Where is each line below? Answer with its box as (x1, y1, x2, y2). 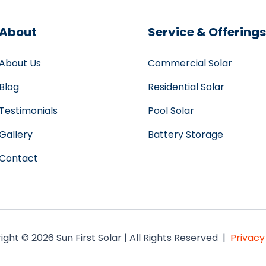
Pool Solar (148, 104, 194, 118)
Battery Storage (148, 128, 223, 141)
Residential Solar (148, 80, 224, 94)
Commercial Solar (148, 56, 232, 70)
